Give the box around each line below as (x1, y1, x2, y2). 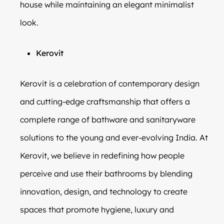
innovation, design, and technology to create (20, 186, 187, 196)
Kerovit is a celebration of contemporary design (20, 78, 199, 88)
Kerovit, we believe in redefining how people (20, 150, 184, 160)
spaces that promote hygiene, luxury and (20, 204, 174, 214)
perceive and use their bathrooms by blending (20, 168, 192, 178)
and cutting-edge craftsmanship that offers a (20, 96, 190, 106)
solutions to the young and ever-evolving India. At (20, 132, 208, 142)
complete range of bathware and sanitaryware (20, 114, 195, 124)
